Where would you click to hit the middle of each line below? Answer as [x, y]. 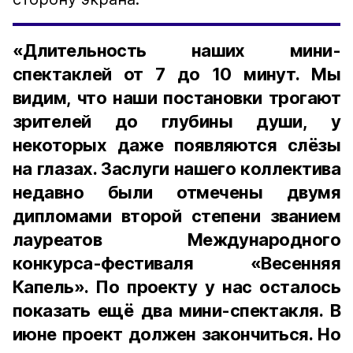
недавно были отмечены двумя [176, 192]
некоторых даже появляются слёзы [176, 145]
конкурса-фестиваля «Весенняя [176, 263]
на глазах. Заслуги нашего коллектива [176, 169]
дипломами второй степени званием [176, 216]
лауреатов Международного [176, 240]
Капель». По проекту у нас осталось [176, 287]
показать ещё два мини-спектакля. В [176, 310]
